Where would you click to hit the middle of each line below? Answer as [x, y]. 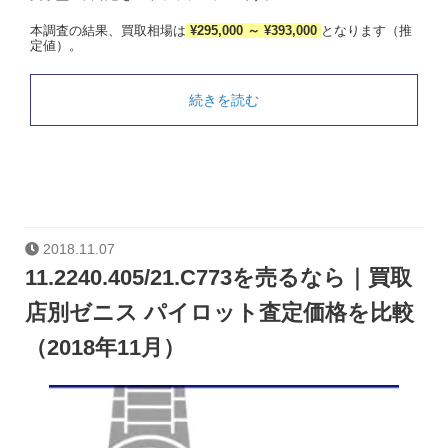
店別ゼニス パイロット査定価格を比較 [219, 313]
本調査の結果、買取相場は [108, 31]
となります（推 [366, 31]
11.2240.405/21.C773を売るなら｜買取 [218, 278]
